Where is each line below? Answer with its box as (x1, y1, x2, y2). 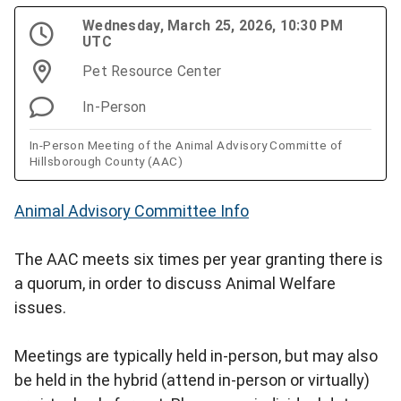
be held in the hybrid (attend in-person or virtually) (14, 370, 370, 389)
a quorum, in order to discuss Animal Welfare (14, 273, 336, 293)
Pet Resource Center (82, 62, 222, 80)
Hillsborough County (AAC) (30, 153, 183, 168)
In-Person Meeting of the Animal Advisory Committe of (30, 137, 343, 152)
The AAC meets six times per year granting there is (14, 249, 383, 269)
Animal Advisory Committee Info (14, 200, 249, 220)
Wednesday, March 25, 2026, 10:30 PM (82, 16, 343, 34)
